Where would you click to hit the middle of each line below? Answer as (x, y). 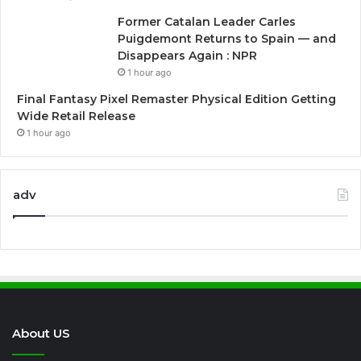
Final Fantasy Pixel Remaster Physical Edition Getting (176, 99)
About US (41, 333)
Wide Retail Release (76, 116)
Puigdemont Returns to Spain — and (227, 38)
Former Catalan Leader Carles (207, 21)
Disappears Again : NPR (187, 55)
